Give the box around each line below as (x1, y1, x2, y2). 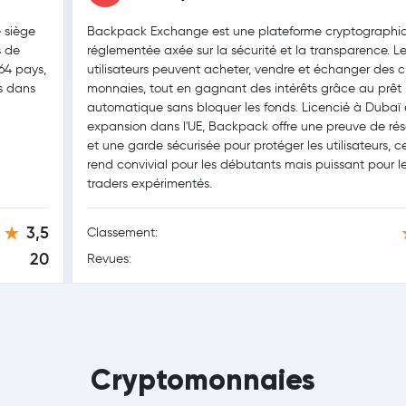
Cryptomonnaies (91, 362, 315, 398)
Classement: (87, 225, 159, 240)
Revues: (87, 251, 132, 266)
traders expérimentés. (87, 176, 213, 191)
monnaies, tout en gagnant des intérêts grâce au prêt (87, 81, 402, 96)
